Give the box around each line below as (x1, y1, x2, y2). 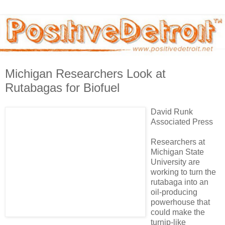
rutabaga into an (151, 177, 208, 186)
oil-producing (151, 187, 197, 196)
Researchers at (151, 137, 205, 146)
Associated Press (151, 117, 213, 126)
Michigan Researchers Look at (5, 66, 166, 80)
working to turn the (151, 167, 216, 176)
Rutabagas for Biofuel (5, 80, 120, 94)
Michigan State (151, 147, 204, 156)
